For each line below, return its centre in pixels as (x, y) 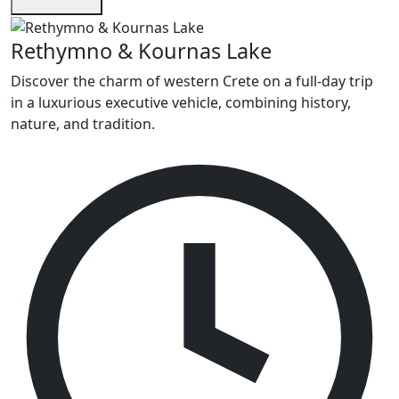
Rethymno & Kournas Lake (141, 51)
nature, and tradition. (83, 124)
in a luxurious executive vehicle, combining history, (181, 103)
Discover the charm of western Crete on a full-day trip (192, 81)
